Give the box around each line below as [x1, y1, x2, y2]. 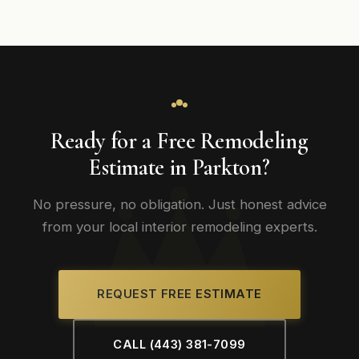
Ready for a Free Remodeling [50, 127, 309, 155]
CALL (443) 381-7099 [113, 337, 246, 352]
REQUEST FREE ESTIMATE [97, 287, 262, 301]
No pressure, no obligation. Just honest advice [32, 196, 327, 212]
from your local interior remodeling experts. [42, 219, 317, 235]
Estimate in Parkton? [89, 153, 270, 181]
